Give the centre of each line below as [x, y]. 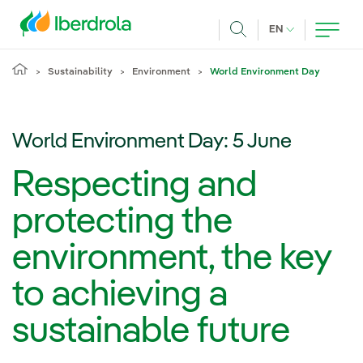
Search [258, 49]
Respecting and [135, 186]
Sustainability [80, 72]
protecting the [122, 222]
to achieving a [120, 295]
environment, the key [172, 259]
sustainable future [151, 332]
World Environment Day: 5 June [152, 142]
